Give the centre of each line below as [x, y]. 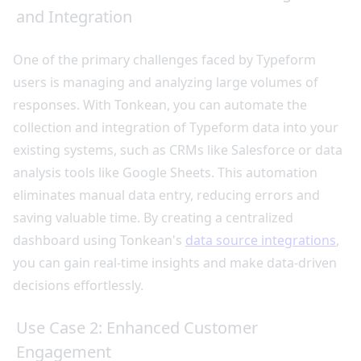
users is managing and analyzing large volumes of [166, 82]
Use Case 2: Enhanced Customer [137, 327]
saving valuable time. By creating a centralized [153, 217]
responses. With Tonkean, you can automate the [160, 104]
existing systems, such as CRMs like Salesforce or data [178, 149]
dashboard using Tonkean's [99, 240]
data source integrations [261, 240]
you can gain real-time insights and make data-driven [175, 262]
